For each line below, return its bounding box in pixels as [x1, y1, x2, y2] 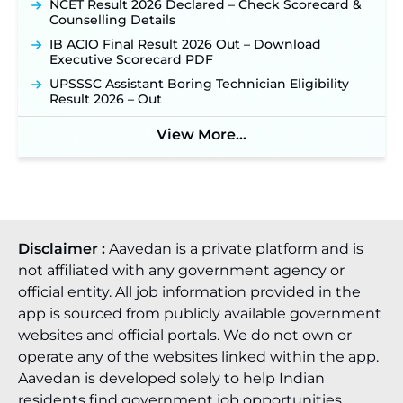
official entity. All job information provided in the [18, 283, 361, 300]
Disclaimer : [18, 240, 109, 257]
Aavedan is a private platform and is [109, 240, 363, 257]
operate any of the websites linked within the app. [18, 348, 379, 365]
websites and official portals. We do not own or [18, 327, 352, 344]
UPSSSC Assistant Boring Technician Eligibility [49, 76, 349, 92]
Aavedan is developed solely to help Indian [18, 370, 325, 387]
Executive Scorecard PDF [49, 51, 213, 67]
